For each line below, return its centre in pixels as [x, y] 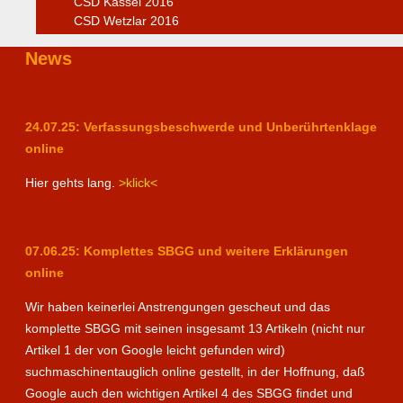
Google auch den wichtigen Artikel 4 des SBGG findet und [189, 393]
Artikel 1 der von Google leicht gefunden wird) [155, 349]
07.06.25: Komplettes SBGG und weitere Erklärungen [187, 251]
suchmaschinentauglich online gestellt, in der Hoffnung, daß [195, 371]
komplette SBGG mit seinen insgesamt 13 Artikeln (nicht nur [195, 328]
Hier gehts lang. [72, 182]
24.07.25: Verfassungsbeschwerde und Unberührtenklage [201, 126]
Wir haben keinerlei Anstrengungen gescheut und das [178, 306]
